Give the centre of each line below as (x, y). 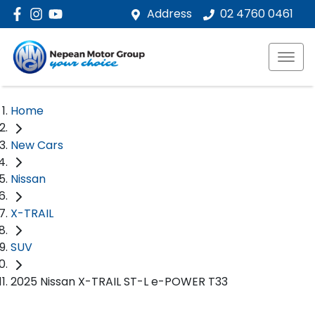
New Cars (37, 145)
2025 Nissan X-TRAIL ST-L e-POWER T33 (119, 282)
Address (169, 14)
